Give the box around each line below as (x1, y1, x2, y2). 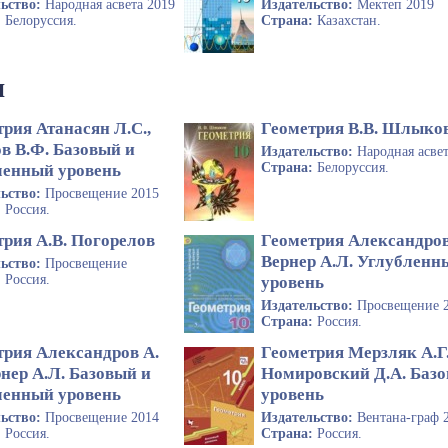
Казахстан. (317, 12, 382, 28)
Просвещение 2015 (45, 185, 159, 201)
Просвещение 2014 (45, 409, 159, 425)
